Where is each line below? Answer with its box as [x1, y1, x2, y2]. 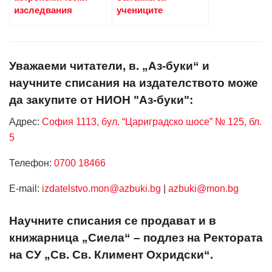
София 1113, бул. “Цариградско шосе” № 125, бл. [39, 117, 262, 127]
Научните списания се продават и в [9, 214, 216, 227]
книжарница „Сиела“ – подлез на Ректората [9, 231, 263, 244]
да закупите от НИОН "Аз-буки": [9, 93, 193, 106]
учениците [117, 5, 163, 16]
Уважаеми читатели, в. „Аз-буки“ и [9, 59, 209, 72]
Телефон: [9, 158, 54, 169]
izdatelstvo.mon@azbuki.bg [42, 183, 161, 194]
